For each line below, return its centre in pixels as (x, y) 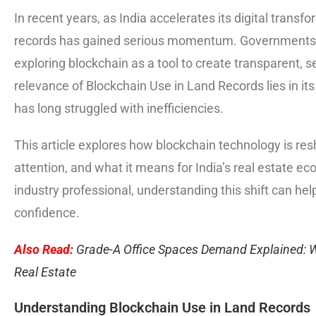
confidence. (47, 212)
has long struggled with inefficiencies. (119, 108)
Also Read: (44, 249)
